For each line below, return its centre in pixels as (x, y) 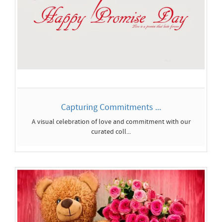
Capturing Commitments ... (111, 107)
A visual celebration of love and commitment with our (111, 122)
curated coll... (111, 132)
